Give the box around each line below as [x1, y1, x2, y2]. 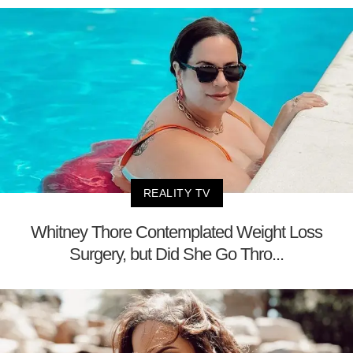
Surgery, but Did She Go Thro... [69, 243, 284, 264]
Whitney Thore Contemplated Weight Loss [31, 221, 322, 242]
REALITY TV [143, 186, 210, 199]
